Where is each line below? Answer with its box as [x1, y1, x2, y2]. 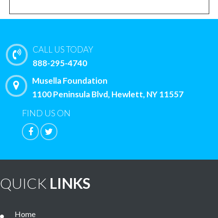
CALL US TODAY [33, 44, 94, 54]
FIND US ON [22, 108, 71, 119]
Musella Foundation [32, 75, 108, 86]
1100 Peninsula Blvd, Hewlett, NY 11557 [32, 89, 184, 100]
